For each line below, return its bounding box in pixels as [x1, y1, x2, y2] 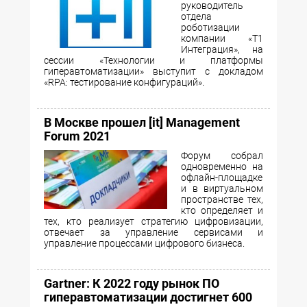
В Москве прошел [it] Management [44, 114, 240, 130]
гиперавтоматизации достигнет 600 [44, 289, 252, 304]
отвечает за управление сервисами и [44, 226, 263, 238]
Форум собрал [181, 149, 263, 161]
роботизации [181, 21, 240, 33]
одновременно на [181, 160, 263, 172]
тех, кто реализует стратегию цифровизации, [44, 215, 263, 227]
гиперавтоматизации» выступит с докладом [44, 65, 263, 77]
